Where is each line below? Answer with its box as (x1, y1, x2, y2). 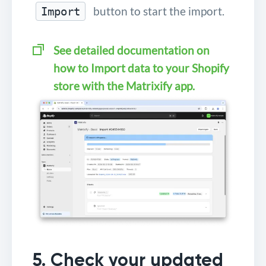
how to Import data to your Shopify (53, 61, 229, 75)
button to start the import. (88, 4, 224, 18)
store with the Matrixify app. (53, 79, 195, 93)
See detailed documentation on (53, 43, 210, 58)
